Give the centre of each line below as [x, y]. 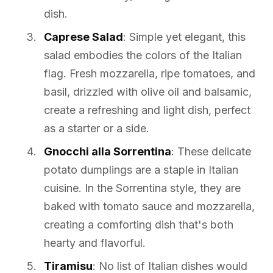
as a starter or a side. [97, 128]
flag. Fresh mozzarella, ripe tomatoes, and [150, 73]
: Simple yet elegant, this [184, 37]
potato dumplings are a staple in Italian [141, 169]
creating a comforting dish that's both [139, 224]
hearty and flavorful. [95, 243]
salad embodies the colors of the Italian [143, 55]
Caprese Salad [83, 37]
